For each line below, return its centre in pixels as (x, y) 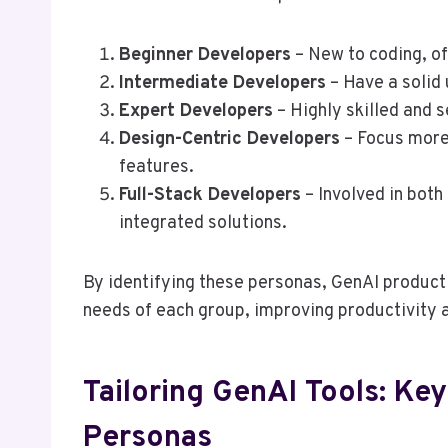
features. (156, 167)
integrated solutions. (203, 223)
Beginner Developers (205, 55)
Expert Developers (196, 111)
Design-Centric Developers (229, 139)
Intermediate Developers (222, 83)
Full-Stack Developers (210, 195)
